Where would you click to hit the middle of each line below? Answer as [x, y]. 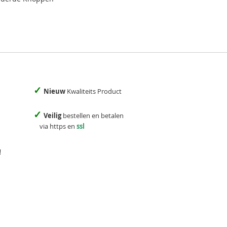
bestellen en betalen [93, 115]
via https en [55, 126]
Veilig [53, 115]
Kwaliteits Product [93, 91]
